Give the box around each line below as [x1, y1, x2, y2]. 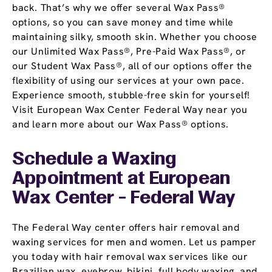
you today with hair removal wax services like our [12, 250, 248, 263]
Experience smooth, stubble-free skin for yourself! [12, 89, 251, 102]
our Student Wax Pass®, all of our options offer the [12, 59, 253, 73]
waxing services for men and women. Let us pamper [12, 236, 257, 249]
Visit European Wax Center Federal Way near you [12, 103, 248, 117]
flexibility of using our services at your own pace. [12, 74, 245, 87]
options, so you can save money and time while [12, 16, 234, 29]
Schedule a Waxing [12, 151, 176, 169]
